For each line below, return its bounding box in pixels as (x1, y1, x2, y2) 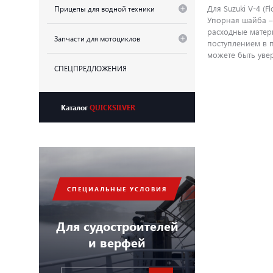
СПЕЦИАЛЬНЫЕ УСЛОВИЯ (67, 185, 167, 193)
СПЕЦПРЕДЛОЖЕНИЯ (54, 63, 127, 73)
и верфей (88, 233, 146, 250)
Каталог (61, 102, 90, 112)
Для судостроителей (55, 217, 179, 234)
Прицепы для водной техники (54, 3, 155, 13)
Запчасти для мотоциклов (54, 33, 140, 43)
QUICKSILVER (90, 102, 135, 112)
